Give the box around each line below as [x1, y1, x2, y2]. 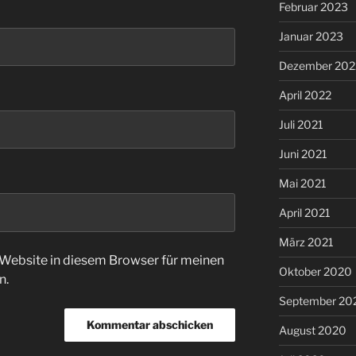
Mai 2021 [278, 176, 327, 191]
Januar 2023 [278, 29, 343, 44]
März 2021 [278, 235, 334, 250]
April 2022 [278, 88, 331, 103]
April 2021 [278, 206, 331, 220]
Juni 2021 [278, 147, 327, 161]
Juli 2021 [278, 118, 323, 132]
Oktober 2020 [278, 265, 352, 279]
